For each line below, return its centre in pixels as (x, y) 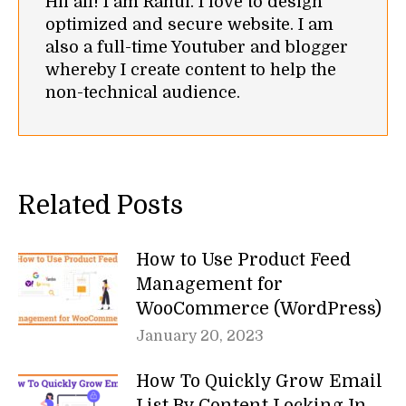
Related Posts (101, 206)
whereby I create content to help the (191, 70)
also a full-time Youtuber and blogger (197, 48)
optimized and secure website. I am (189, 25)
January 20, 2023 (200, 337)
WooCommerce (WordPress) (259, 309)
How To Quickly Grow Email (259, 382)
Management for (209, 285)
